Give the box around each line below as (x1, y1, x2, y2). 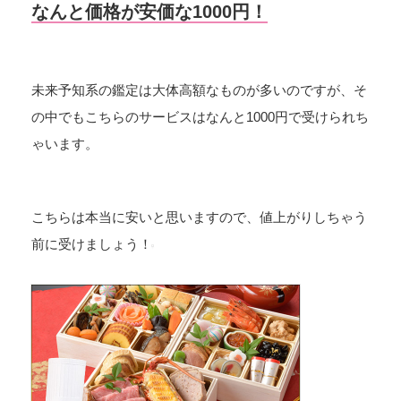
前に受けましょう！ (31, 236, 152, 252)
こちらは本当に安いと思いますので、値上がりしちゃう (31, 209, 367, 226)
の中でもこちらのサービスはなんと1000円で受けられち (31, 108, 369, 124)
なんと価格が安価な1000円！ (31, 2, 268, 22)
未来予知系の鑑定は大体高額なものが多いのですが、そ (31, 81, 367, 98)
